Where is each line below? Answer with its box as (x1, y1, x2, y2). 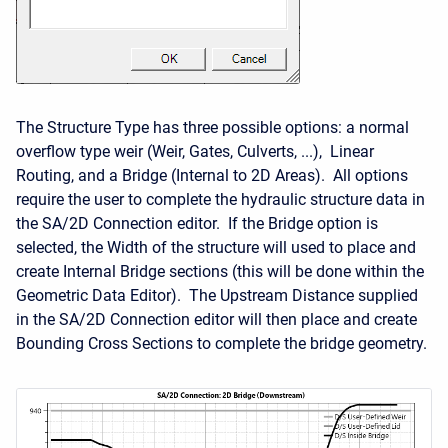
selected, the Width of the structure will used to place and (16, 238, 416, 257)
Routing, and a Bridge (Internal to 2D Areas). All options (16, 166, 408, 185)
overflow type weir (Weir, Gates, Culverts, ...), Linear (16, 142, 374, 161)
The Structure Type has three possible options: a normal (16, 118, 409, 137)
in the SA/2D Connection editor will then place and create (16, 310, 417, 329)
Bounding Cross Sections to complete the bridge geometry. (16, 334, 427, 353)
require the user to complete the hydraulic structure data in (16, 190, 425, 209)
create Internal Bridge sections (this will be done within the (16, 262, 424, 281)
